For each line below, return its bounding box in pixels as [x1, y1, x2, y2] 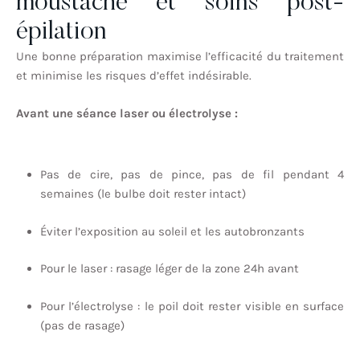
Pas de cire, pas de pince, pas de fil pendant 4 [40, 167, 344, 182]
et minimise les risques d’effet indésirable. [16, 68, 252, 84]
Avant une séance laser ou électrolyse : [16, 105, 238, 121]
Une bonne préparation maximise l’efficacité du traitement [16, 49, 344, 64]
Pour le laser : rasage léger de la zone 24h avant [40, 261, 299, 276]
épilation [16, 19, 107, 46]
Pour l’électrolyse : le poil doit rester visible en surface [40, 298, 344, 313]
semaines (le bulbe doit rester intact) [40, 186, 246, 202]
